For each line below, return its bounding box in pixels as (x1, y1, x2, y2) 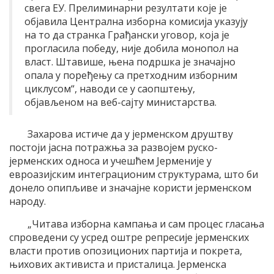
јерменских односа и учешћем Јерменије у (9, 154, 212, 168)
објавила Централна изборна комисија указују (24, 15, 248, 29)
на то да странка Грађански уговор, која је (24, 28, 229, 42)
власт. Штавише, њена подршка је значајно (24, 55, 235, 69)
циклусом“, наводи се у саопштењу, (24, 82, 195, 96)
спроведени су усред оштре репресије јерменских (9, 231, 249, 245)
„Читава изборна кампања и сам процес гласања (28, 217, 264, 231)
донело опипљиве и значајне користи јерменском (9, 181, 251, 195)
